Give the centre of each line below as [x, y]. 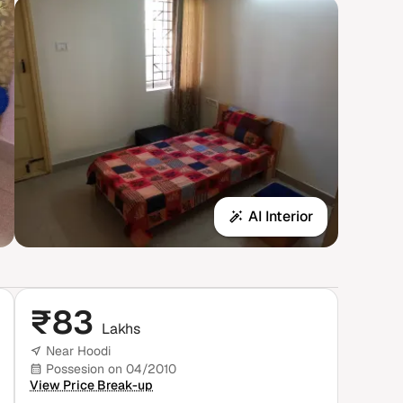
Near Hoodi [78, 351]
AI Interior [281, 216]
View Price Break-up [91, 385]
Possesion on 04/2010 [111, 369]
